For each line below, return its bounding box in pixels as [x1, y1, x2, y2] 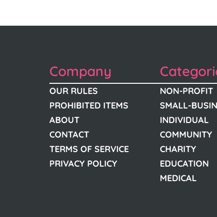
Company [49, 62, 111, 79]
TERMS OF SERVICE [49, 143, 129, 155]
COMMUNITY [160, 129, 212, 140]
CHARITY [160, 143, 196, 155]
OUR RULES [49, 85, 98, 96]
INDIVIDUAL [160, 114, 209, 125]
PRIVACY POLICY [49, 158, 117, 169]
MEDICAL [160, 172, 197, 184]
